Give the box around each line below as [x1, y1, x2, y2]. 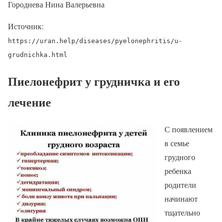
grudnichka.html [8, 51, 67, 58]
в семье [165, 137, 189, 148]
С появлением [165, 123, 213, 134]
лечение [8, 93, 51, 111]
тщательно [165, 207, 200, 218]
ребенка [165, 165, 191, 176]
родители [165, 179, 196, 190]
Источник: [8, 20, 44, 31]
